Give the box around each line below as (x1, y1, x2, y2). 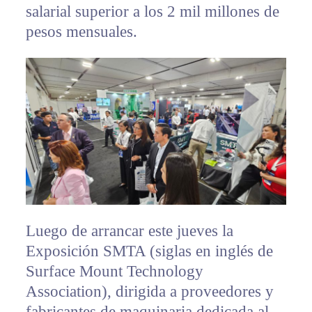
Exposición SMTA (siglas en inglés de (25, 242, 273, 260)
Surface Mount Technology (25, 262, 203, 280)
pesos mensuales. (25, 23, 137, 41)
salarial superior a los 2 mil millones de (25, 3, 279, 21)
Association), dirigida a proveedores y (25, 282, 274, 300)
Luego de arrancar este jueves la (25, 221, 233, 240)
